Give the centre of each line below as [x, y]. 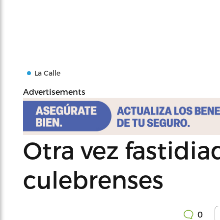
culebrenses [93, 179]
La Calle [47, 73]
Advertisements [54, 92]
